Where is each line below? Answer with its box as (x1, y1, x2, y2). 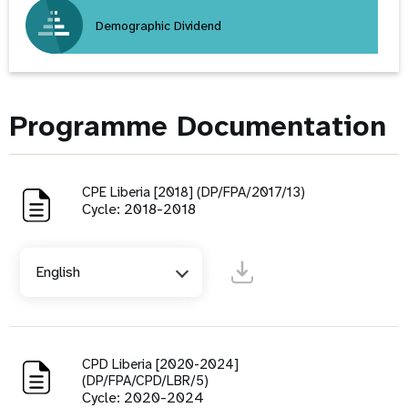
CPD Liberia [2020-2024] (82, 354, 239, 373)
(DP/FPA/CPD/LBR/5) (82, 371, 209, 390)
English (36, 261, 80, 281)
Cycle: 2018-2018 (82, 199, 196, 219)
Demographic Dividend (96, 16, 221, 34)
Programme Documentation (9, 107, 386, 145)
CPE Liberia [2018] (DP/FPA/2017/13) (82, 182, 305, 201)
